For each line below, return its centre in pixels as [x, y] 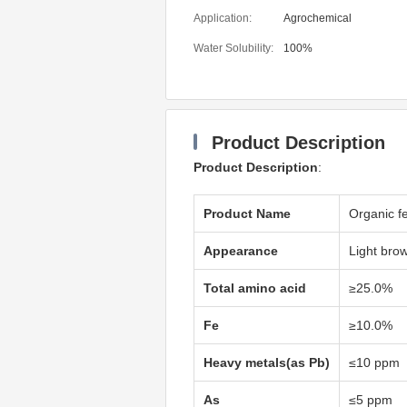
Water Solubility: [233, 48]
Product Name [247, 213]
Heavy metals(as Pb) [267, 362]
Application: [223, 18]
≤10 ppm [374, 362]
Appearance [241, 251]
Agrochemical [318, 18]
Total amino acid [255, 288]
